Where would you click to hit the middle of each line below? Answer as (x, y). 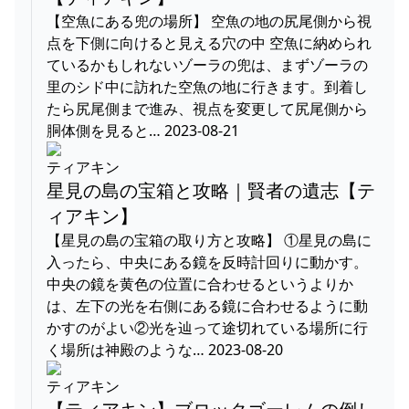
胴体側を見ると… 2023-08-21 (143, 130)
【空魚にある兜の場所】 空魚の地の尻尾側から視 (209, 21)
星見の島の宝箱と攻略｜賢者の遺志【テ (211, 190)
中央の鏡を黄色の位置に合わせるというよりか (200, 283)
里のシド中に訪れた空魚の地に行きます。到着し (207, 86)
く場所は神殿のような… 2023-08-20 (165, 349)
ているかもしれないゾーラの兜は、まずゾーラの (207, 64)
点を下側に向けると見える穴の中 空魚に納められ (209, 42)
